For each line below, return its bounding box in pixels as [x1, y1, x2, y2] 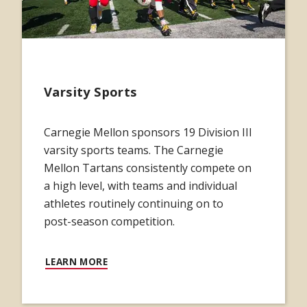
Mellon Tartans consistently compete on [44, 160, 251, 175]
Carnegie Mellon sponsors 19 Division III [44, 124, 252, 140]
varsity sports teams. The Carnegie [44, 142, 223, 158]
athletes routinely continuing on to [44, 195, 223, 211]
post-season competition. [44, 213, 175, 229]
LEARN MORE [45, 254, 108, 268]
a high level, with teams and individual [44, 177, 237, 193]
